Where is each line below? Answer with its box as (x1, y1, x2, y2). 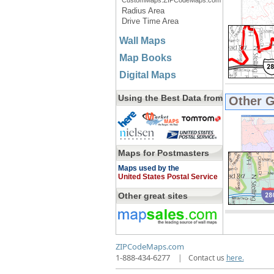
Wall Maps (119, 35, 166, 46)
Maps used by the (117, 164, 179, 172)
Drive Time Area (121, 17, 179, 26)
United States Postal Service (117, 172, 218, 181)
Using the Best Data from (117, 93, 223, 103)
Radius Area (121, 6, 165, 15)
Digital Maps (119, 70, 176, 80)
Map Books (119, 53, 172, 63)
